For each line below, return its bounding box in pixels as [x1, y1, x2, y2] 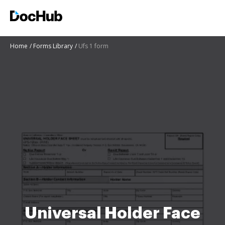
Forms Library [33, 42, 73, 50]
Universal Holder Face [25, 205, 200, 221]
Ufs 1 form [78, 42, 108, 50]
